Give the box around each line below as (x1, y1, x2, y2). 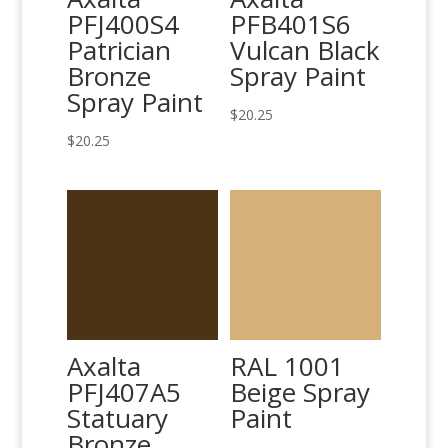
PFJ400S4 (67, 5, 180, 42)
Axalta (67, 347, 142, 384)
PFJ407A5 (67, 373, 182, 410)
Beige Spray (230, 373, 371, 410)
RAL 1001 (230, 347, 345, 384)
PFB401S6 (230, 5, 352, 42)
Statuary (67, 399, 169, 436)
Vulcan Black (230, 31, 381, 68)
